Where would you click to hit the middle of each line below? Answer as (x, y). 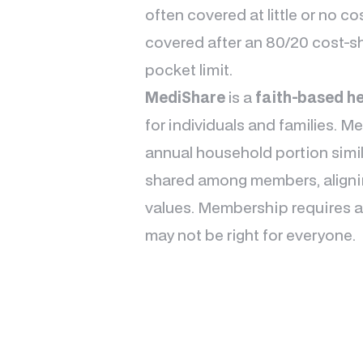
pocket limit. (188, 69)
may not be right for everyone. (250, 235)
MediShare (185, 97)
